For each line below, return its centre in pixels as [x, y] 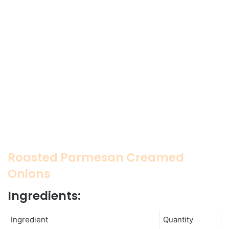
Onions [29, 174]
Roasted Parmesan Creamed [96, 157]
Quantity [178, 219]
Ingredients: [44, 196]
